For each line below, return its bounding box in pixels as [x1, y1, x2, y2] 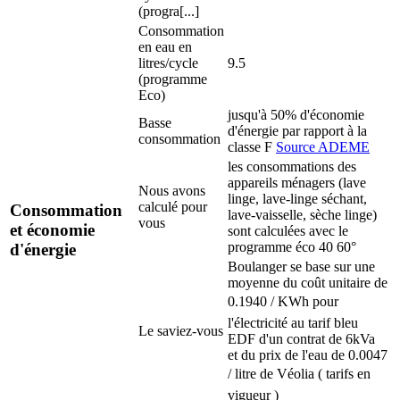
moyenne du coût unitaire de [228, 274, 387, 290]
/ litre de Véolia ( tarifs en [228, 365, 371, 381]
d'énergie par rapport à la [228, 122, 367, 138]
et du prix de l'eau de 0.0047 [228, 346, 387, 362]
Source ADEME [276, 138, 370, 154]
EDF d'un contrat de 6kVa [228, 330, 375, 346]
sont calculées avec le [228, 222, 348, 238]
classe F [228, 138, 276, 154]
